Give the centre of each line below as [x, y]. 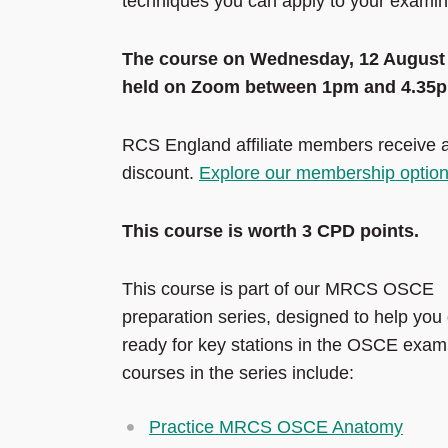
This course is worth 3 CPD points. [270, 231]
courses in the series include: [240, 373]
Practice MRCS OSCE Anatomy [276, 427]
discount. [160, 173]
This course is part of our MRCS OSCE [278, 289]
